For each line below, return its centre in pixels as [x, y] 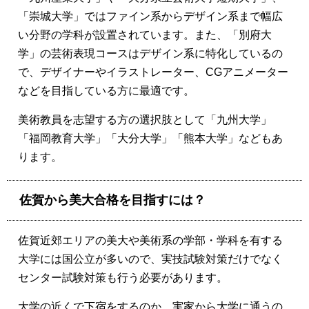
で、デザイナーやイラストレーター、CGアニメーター [153, 72]
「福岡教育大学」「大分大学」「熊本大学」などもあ [150, 139]
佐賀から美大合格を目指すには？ [112, 200]
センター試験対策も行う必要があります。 [123, 278]
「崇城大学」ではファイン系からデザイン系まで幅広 [150, 17]
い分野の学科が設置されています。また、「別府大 [145, 35]
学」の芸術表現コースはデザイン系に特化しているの [150, 54]
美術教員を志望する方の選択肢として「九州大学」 [145, 120]
